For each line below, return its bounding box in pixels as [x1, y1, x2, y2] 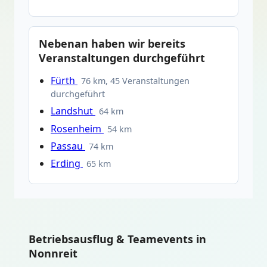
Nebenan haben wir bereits [39, 36, 185, 51]
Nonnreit [29, 246, 77, 261]
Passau [51, 139, 85, 153]
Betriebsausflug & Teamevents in [29, 232, 206, 247]
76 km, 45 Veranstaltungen [81, 75, 190, 87]
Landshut [51, 104, 95, 118]
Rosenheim [51, 122, 104, 135]
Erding [51, 157, 83, 170]
